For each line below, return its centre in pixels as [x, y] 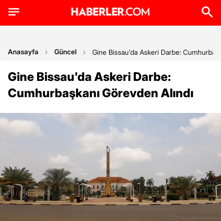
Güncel [65, 52]
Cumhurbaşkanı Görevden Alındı [101, 93]
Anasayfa [23, 52]
